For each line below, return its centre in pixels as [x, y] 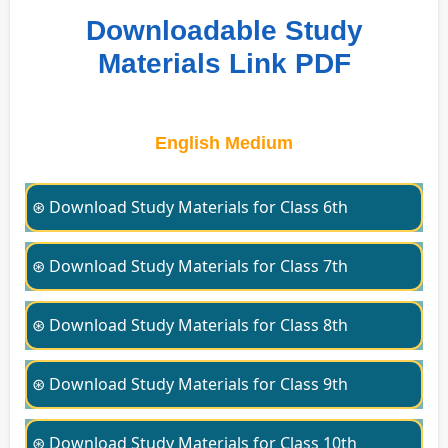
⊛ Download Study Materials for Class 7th [190, 265]
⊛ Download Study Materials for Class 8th [190, 324]
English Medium [224, 143]
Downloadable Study [224, 31]
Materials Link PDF [224, 64]
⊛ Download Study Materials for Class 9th [190, 383]
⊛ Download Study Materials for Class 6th [190, 206]
